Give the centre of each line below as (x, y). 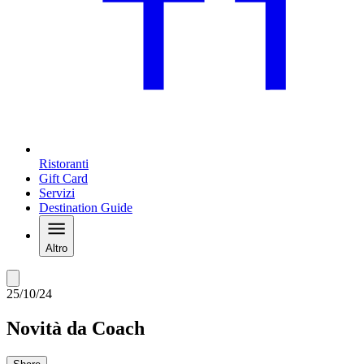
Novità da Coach (76, 329)
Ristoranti (64, 164)
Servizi (57, 193)
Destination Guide (86, 208)
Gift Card (63, 179)
